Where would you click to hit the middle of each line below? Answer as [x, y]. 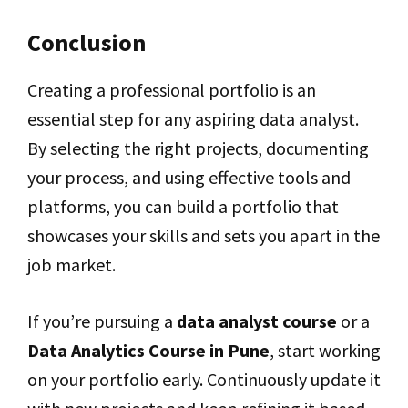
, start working [325, 350]
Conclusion [87, 42]
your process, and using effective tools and [189, 177]
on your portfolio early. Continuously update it [204, 379]
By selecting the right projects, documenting [198, 148]
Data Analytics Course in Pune [148, 350]
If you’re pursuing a [102, 321]
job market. [71, 264]
